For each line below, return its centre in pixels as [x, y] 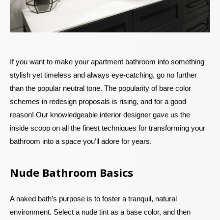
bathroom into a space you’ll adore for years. [82, 141]
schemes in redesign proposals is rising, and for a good [98, 101]
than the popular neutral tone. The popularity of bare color [100, 88]
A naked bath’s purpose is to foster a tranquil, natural [93, 198]
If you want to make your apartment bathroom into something [107, 61]
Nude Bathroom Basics [71, 172]
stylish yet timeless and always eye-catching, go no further [103, 75]
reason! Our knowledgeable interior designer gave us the [100, 114]
